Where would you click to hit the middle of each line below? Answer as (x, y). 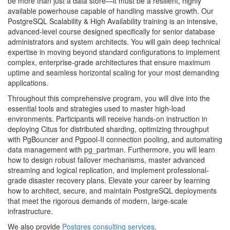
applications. (28, 83)
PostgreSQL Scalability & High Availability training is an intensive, (113, 21)
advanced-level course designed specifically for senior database (111, 31)
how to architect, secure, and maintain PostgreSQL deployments (112, 190)
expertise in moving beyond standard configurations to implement (114, 52)
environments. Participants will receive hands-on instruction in (108, 119)
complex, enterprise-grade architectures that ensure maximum (109, 62)
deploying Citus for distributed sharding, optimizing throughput (108, 129)
